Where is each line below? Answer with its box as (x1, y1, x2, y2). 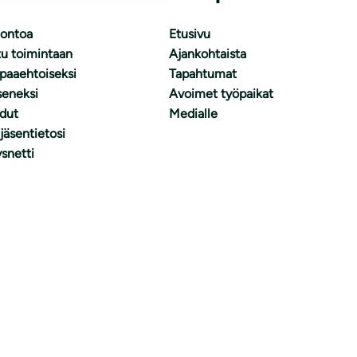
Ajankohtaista (169, 46, 246, 61)
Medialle (169, 106, 218, 121)
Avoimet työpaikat (169, 86, 273, 101)
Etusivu (169, 26, 210, 41)
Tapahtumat (169, 66, 237, 81)
